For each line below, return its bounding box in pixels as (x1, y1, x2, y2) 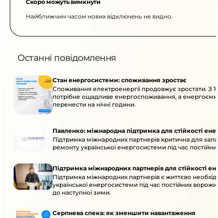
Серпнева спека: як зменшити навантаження (53, 209, 196, 217)
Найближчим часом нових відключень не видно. (26, 13, 173, 20)
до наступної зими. (53, 189, 111, 197)
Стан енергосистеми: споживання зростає (53, 76, 186, 84)
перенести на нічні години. (53, 101, 136, 108)
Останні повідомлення (18, 53, 116, 63)
